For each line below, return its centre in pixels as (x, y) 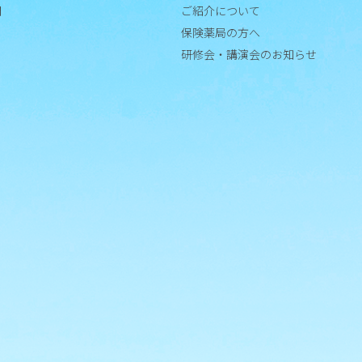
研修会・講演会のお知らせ (249, 55)
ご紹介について (221, 11)
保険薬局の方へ (221, 33)
